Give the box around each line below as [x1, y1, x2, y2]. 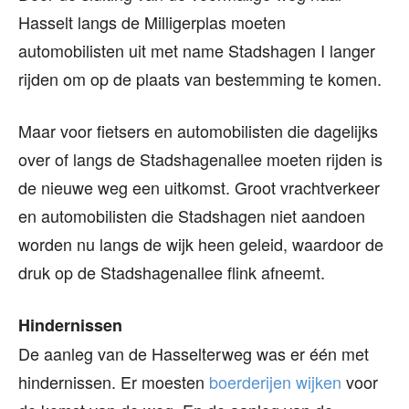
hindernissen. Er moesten [18, 370, 209, 394]
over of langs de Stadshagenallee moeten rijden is [18, 147, 383, 172]
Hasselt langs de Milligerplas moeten [18, 10, 286, 35]
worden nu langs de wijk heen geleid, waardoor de [18, 232, 383, 257]
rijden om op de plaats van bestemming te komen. [18, 67, 382, 91]
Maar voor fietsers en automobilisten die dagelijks [18, 119, 378, 143]
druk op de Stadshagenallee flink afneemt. [18, 260, 325, 285]
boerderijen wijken [209, 370, 341, 394]
